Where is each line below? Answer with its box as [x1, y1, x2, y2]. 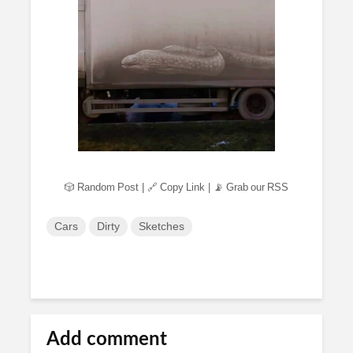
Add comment [46, 329, 167, 349]
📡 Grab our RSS [214, 181, 288, 192]
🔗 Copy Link [147, 181, 205, 192]
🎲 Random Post [65, 181, 139, 192]
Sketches [139, 220, 184, 232]
